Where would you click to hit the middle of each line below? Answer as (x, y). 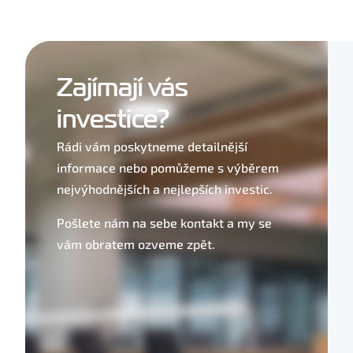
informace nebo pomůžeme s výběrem (168, 167)
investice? (113, 119)
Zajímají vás (123, 88)
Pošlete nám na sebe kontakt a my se (164, 223)
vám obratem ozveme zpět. (136, 244)
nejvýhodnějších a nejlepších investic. (165, 189)
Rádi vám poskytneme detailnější (152, 146)
